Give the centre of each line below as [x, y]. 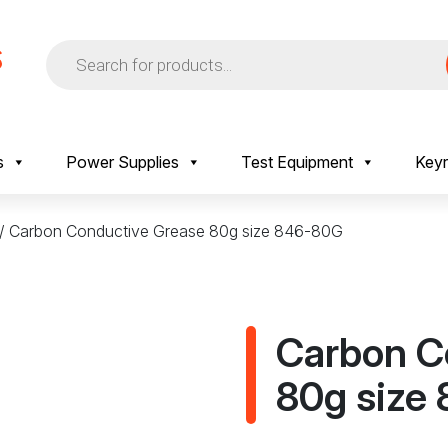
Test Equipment [297, 162]
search [69, 63]
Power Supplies [122, 162]
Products [77, 47]
